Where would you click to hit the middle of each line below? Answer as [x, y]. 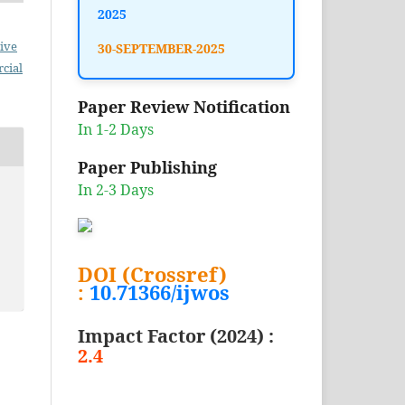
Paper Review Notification [184, 106]
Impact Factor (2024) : [176, 336]
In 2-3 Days [116, 189]
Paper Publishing [147, 167]
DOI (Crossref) [152, 273]
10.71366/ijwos [160, 292]
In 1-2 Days [116, 129]
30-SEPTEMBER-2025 [161, 48]
